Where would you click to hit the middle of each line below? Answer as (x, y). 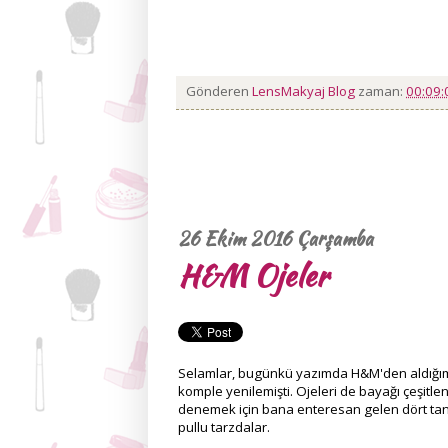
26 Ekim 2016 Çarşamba (275, 237)
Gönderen (219, 90)
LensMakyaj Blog (305, 90)
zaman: (382, 90)
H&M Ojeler (253, 274)
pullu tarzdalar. (224, 426)
